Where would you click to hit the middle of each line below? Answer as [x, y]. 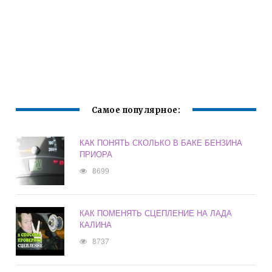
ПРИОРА [96, 154]
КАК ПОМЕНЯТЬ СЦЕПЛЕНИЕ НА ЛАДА [156, 213]
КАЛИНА [96, 225]
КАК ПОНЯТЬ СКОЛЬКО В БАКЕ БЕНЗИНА [161, 143]
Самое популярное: [136, 110]
